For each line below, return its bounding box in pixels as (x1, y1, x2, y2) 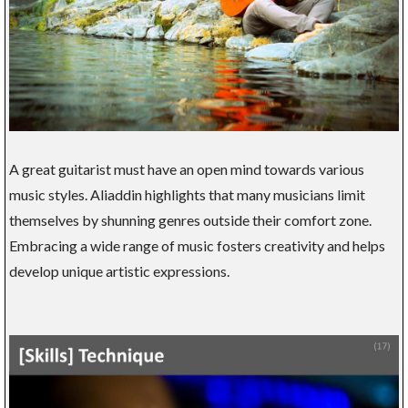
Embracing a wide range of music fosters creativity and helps (9, 237, 385, 255)
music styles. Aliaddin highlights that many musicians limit (9, 186, 365, 204)
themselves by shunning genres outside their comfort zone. (9, 211, 372, 229)
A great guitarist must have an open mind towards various (9, 160, 364, 178)
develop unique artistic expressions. (9, 262, 229, 280)
